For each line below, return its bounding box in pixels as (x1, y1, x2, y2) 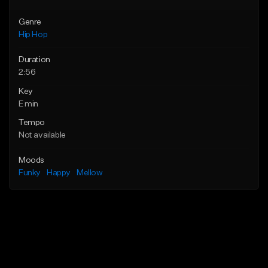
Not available (19, 131, 66, 140)
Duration (19, 56, 50, 65)
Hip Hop (19, 31, 48, 39)
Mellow (77, 169, 103, 178)
